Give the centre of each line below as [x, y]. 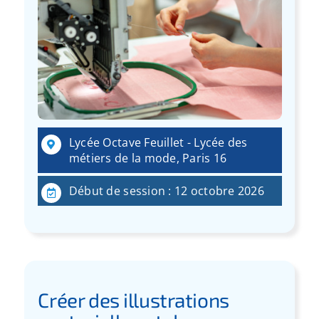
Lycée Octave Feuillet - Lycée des [158, 143]
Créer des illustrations [134, 300]
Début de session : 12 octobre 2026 [167, 191]
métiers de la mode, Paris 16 [148, 158]
